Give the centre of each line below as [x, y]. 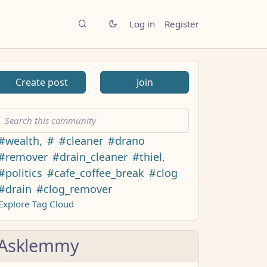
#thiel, [149, 156]
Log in [142, 24]
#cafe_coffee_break [96, 173]
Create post [41, 82]
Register [182, 24]
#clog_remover [74, 189]
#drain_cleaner [90, 156]
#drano [126, 140]
